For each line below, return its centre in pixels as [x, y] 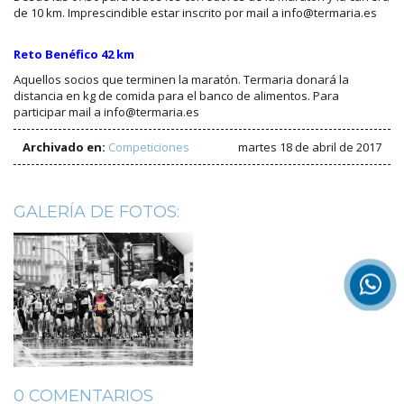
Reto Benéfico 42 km [74, 55]
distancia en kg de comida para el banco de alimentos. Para [176, 96]
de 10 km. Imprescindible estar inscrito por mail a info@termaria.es [195, 13]
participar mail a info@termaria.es [106, 112]
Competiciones [149, 147]
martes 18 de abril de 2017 [310, 147]
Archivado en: [64, 147]
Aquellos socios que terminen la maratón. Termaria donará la [181, 80]
